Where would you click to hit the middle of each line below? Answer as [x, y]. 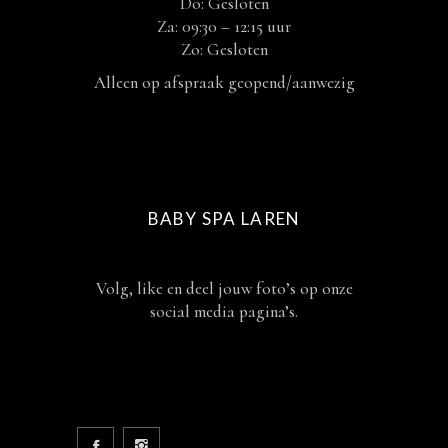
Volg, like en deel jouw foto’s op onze [224, 288]
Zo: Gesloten [224, 49]
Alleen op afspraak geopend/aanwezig [224, 82]
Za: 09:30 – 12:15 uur [224, 26]
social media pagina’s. [224, 311]
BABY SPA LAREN [224, 218]
